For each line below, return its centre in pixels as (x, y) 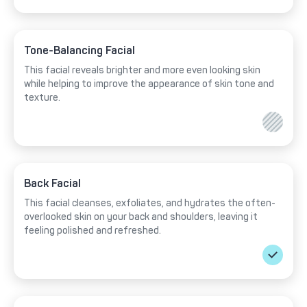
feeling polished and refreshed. (93, 231)
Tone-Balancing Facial (79, 51)
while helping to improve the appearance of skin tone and (149, 84)
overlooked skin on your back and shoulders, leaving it (141, 217)
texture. (42, 98)
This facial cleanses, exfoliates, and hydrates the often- (150, 204)
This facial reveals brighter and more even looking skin (142, 71)
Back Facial (52, 184)
